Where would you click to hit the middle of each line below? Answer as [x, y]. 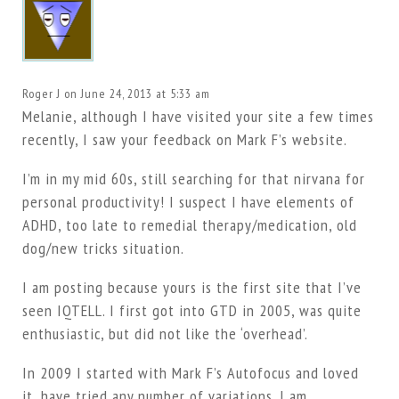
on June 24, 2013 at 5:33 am [137, 94]
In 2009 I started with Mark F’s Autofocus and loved [190, 373]
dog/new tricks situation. [103, 248]
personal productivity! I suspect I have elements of [188, 202]
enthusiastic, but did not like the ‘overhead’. [165, 334]
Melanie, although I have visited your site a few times [198, 117]
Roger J [41, 94]
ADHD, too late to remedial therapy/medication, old [189, 225]
